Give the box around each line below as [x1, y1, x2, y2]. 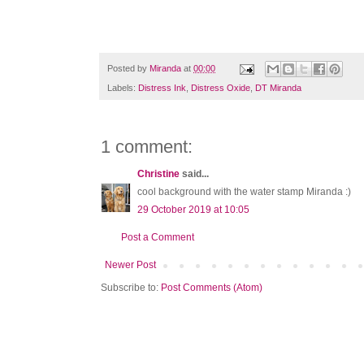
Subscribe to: [101, 282, 161, 294]
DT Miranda [255, 83, 301, 93]
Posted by [107, 63, 149, 74]
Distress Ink [138, 83, 186, 93]
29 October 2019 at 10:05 [137, 204, 249, 216]
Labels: [107, 83, 138, 93]
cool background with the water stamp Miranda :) [137, 186, 351, 198]
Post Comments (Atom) [161, 282, 262, 294]
